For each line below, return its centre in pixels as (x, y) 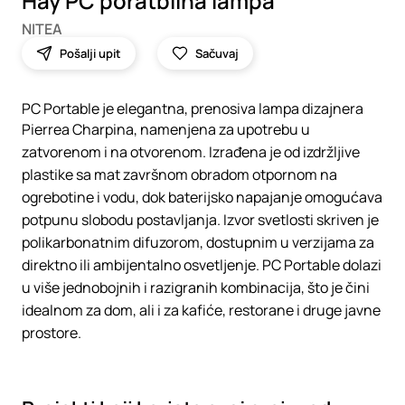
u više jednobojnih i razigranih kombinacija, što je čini (196, 287)
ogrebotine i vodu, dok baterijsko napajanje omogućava (202, 197)
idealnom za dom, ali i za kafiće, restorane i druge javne (201, 310)
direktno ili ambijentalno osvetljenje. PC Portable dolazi (202, 265)
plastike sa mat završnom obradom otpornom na (179, 174)
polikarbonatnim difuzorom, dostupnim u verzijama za (198, 242)
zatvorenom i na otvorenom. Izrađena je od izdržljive (191, 152)
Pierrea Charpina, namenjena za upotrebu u (166, 129)
